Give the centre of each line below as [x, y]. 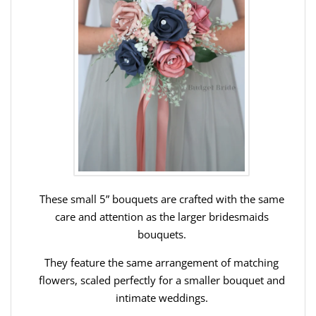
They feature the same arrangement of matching [162, 262]
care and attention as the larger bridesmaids [162, 216]
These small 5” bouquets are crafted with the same [162, 199]
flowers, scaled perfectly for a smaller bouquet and [162, 280]
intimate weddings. [162, 297]
